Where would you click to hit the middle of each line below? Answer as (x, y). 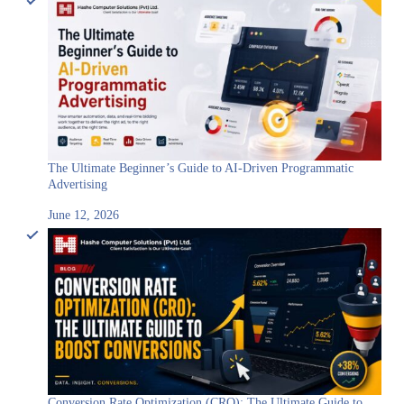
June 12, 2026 (83, 215)
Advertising (78, 184)
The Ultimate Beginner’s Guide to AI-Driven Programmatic (201, 168)
